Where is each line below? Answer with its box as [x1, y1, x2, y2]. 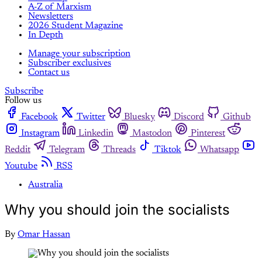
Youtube [5, 161, 37, 171]
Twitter [77, 112, 105, 122]
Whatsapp [200, 145, 239, 155]
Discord [174, 112, 204, 122]
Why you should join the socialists [5, 201, 230, 219]
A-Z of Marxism [28, 2, 91, 12]
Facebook [21, 112, 58, 122]
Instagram [21, 129, 60, 139]
